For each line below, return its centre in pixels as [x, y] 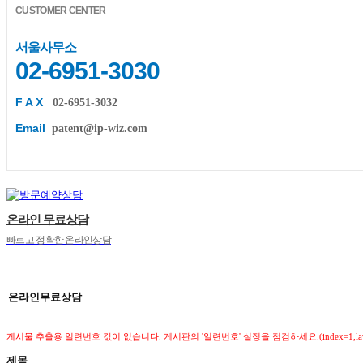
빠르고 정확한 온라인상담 [59, 239]
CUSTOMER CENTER [61, 10]
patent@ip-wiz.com [100, 128]
